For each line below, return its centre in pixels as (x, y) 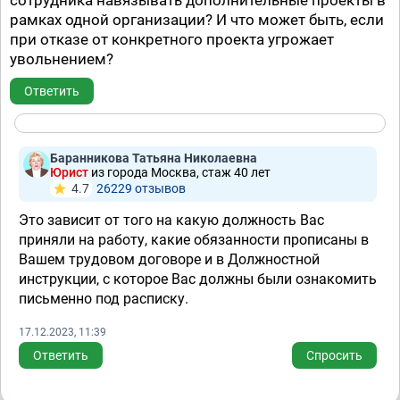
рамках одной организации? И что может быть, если (197, 20)
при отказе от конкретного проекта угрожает (172, 39)
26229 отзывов (141, 188)
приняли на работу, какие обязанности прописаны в (194, 240)
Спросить (334, 355)
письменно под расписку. (104, 299)
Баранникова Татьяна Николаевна (154, 158)
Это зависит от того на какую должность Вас (171, 220)
